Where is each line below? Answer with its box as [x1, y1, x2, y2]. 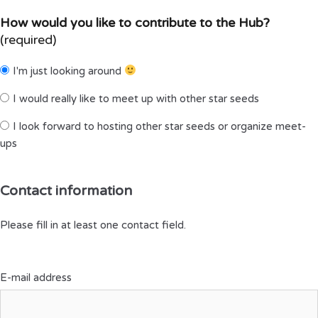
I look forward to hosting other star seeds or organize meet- [13, 119, 306, 133]
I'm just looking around [13, 64, 124, 77]
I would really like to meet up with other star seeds [13, 92, 259, 105]
